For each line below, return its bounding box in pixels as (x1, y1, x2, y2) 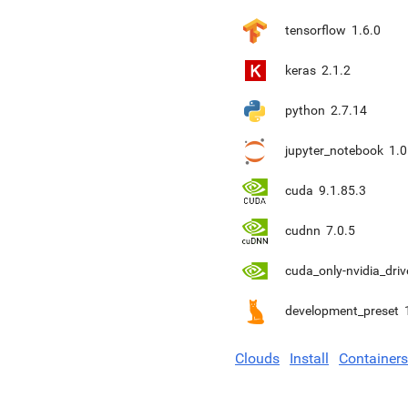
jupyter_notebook (285, 143, 383, 158)
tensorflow (285, 23, 346, 37)
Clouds (235, 350, 280, 367)
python (285, 103, 325, 117)
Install (290, 350, 329, 367)
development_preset (285, 303, 399, 318)
